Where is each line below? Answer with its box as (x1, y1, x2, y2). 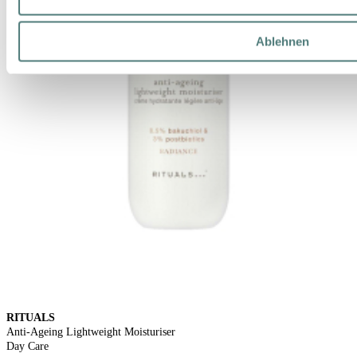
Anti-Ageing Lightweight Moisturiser (6, 326, 175, 339)
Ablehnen (255, 34, 309, 49)
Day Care (6, 340, 49, 353)
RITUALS (6, 312, 55, 324)
